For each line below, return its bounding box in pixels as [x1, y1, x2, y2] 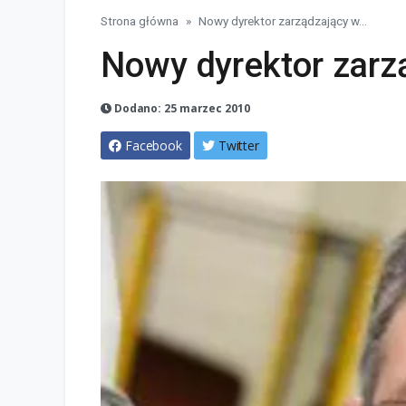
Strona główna [101, 14, 179, 29]
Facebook [124, 137, 183, 155]
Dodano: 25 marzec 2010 [111, 101, 250, 117]
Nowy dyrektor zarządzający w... [198, 14, 367, 29]
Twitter [217, 137, 260, 155]
